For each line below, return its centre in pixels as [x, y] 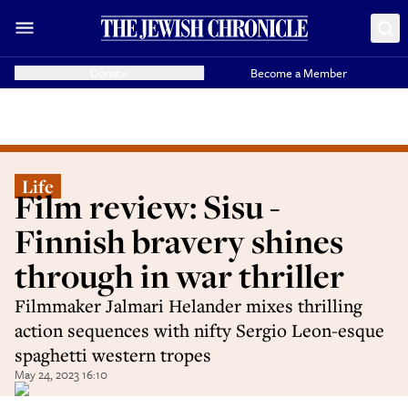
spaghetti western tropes [113, 355]
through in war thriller [179, 275]
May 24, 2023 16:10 [61, 374]
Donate [109, 73]
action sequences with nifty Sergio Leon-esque [199, 330]
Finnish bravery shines [179, 241]
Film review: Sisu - [147, 206]
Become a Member [299, 73]
